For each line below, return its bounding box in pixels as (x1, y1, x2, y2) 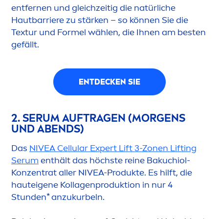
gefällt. (11, 39, 39, 50)
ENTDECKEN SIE (79, 77, 140, 87)
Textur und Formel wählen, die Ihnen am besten (11, 27, 206, 38)
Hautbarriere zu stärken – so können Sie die (11, 15, 188, 26)
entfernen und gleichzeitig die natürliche (11, 2, 175, 14)
